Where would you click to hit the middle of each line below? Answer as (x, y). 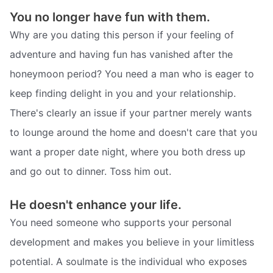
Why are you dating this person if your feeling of (122, 35)
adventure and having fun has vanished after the (121, 55)
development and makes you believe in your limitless (132, 242)
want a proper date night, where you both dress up (128, 152)
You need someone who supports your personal (121, 222)
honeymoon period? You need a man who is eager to (132, 74)
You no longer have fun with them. (110, 17)
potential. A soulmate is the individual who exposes (128, 261)
